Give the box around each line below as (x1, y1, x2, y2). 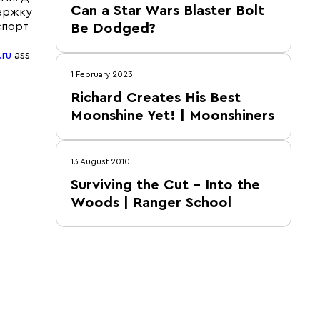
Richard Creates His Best (71, 91, 241, 105)
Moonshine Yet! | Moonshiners (71, 109, 274, 123)
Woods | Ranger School (71, 196, 231, 210)
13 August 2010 (71, 157, 130, 166)
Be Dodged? (71, 21, 156, 36)
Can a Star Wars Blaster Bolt (71, 4, 264, 18)
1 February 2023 (71, 70, 133, 79)
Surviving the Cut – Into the (71, 178, 260, 192)
